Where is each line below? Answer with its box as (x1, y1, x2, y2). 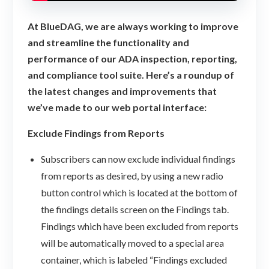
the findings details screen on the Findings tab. (41, 204, 229, 216)
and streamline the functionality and (28, 37, 189, 49)
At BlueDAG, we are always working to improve (28, 20, 238, 32)
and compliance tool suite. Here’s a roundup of (28, 69, 234, 81)
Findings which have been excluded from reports (41, 220, 239, 232)
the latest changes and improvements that (28, 85, 217, 97)
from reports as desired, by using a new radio (41, 170, 224, 182)
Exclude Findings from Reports (28, 127, 165, 139)
